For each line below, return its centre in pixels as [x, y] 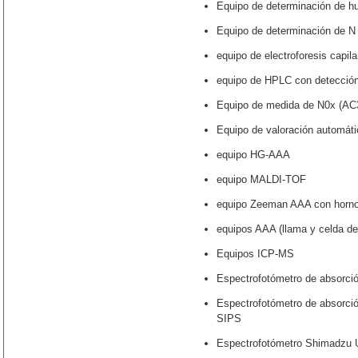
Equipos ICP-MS [255, 254]
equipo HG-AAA [253, 155]
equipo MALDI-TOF [261, 179]
